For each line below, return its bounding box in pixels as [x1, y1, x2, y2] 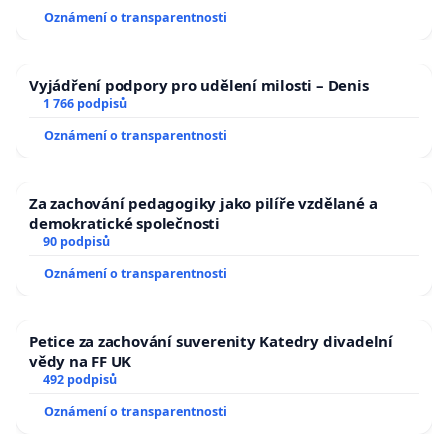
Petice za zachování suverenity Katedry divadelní [29, 330, 393, 351]
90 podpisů [42, 232, 110, 250]
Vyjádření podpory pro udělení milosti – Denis [29, 74, 369, 95]
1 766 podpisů [42, 94, 127, 112]
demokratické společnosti [29, 212, 220, 233]
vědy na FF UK [29, 350, 132, 371]
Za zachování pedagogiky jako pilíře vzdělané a [29, 192, 378, 213]
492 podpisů [42, 370, 117, 388]
